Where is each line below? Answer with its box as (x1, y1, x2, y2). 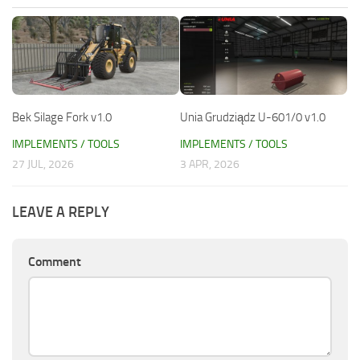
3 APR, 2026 (180, 157, 239, 171)
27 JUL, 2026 (12, 157, 74, 171)
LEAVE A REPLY (12, 202, 109, 221)
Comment (28, 253, 81, 269)
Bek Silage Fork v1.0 (12, 109, 112, 125)
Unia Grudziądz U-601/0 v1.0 (180, 109, 325, 125)
